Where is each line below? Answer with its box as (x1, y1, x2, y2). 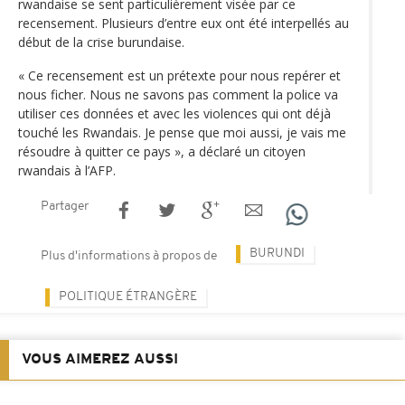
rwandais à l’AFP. (18, 161, 116, 179)
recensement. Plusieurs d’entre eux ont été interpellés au (18, 14, 349, 32)
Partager (41, 199, 89, 213)
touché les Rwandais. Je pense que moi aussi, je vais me (18, 123, 346, 141)
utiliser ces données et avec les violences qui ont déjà (18, 104, 331, 122)
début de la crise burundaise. (18, 33, 184, 51)
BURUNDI (250, 246, 305, 260)
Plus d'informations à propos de (41, 249, 217, 263)
